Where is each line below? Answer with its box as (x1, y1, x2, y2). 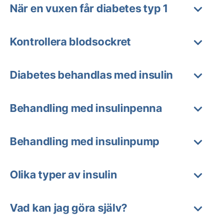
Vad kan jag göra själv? (10, 201, 128, 214)
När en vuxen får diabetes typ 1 (10, 1, 168, 15)
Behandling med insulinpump (10, 134, 160, 148)
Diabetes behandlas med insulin (10, 68, 173, 81)
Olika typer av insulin (10, 168, 117, 181)
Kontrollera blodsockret (10, 35, 131, 48)
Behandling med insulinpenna (10, 101, 162, 114)
